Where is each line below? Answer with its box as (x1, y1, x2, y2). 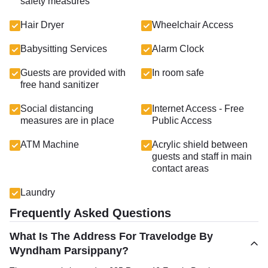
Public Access (152, 115, 212, 126)
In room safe (152, 68, 204, 78)
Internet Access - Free (152, 103, 244, 114)
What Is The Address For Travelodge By (10, 230, 213, 242)
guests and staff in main (152, 151, 252, 162)
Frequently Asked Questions (10, 206, 171, 220)
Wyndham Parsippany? (10, 245, 129, 257)
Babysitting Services (20, 44, 107, 54)
